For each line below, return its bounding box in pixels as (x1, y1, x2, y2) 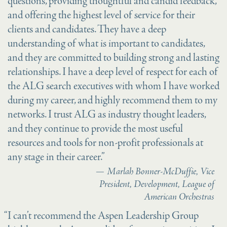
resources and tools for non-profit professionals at (8, 136, 203, 150)
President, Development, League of (99, 178, 215, 191)
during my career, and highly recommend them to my (8, 94, 217, 108)
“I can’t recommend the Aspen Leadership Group (4, 209, 199, 223)
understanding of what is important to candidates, (8, 37, 205, 51)
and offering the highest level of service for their (8, 9, 195, 23)
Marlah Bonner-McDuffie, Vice (107, 165, 215, 178)
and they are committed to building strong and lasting (8, 51, 219, 65)
